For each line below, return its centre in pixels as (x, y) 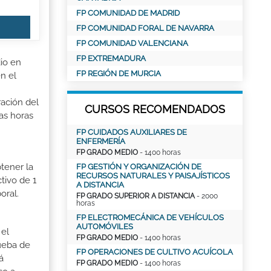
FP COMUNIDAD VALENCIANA (132, 43)
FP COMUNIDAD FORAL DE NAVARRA (145, 28)
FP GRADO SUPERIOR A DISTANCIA (135, 196)
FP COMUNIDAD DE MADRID (128, 13)
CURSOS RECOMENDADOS (155, 109)
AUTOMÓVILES (105, 227)
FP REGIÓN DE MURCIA (119, 73)
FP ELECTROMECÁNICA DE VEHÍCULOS (150, 217)
